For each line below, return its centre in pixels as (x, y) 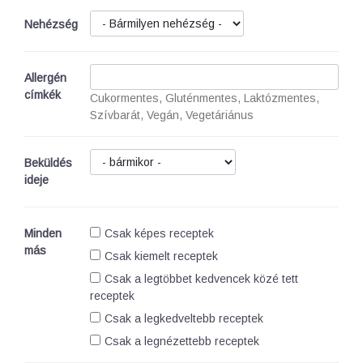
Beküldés (48, 163)
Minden (43, 233)
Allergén (45, 78)
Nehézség (51, 24)
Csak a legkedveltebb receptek (184, 318)
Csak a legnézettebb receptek (182, 341)
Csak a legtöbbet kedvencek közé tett (202, 279)
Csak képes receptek (160, 233)
